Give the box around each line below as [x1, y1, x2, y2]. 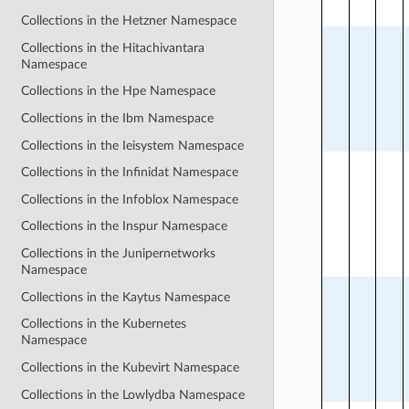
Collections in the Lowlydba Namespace [21, 387, 246, 402]
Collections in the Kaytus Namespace [21, 289, 231, 304]
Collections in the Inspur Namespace [21, 219, 228, 234]
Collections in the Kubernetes [21, 317, 187, 331]
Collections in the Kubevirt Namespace [21, 360, 240, 374]
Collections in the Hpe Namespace [21, 84, 216, 99]
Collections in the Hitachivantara [21, 40, 205, 55]
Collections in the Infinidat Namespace [21, 165, 239, 180]
